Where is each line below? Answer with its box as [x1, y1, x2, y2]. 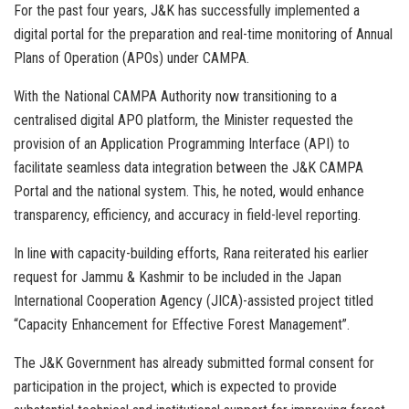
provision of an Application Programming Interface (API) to [14, 134, 350, 152]
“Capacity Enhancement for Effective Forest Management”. [14, 315, 350, 333]
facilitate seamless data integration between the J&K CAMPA [14, 158, 363, 176]
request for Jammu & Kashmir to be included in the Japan [14, 267, 341, 286]
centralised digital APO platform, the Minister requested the [14, 110, 353, 129]
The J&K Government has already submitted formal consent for [14, 353, 374, 372]
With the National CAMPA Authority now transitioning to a [14, 87, 337, 105]
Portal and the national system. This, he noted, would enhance [14, 182, 364, 200]
